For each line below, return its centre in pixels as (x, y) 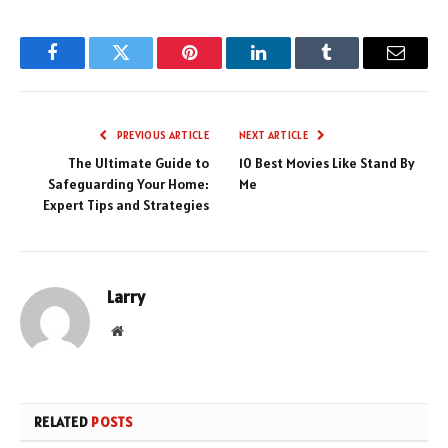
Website (144, 329)
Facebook (85, 67)
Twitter (145, 67)
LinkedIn (289, 67)
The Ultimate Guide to (138, 162)
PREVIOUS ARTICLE (161, 134)
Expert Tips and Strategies (126, 204)
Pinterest (220, 67)
